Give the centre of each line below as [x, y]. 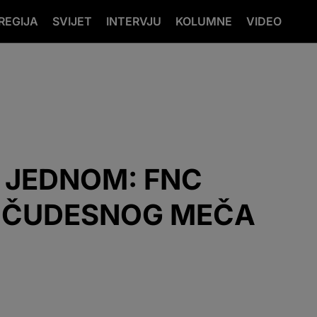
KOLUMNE [204, 21]
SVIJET [72, 21]
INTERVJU [134, 21]
